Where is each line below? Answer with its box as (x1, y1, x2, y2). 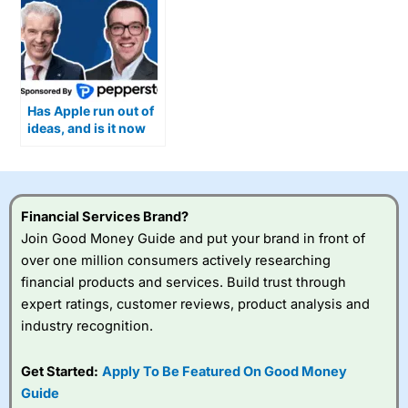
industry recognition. (21, 318, 153, 335)
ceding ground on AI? (27, 138, 162, 154)
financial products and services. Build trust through (21, 274, 346, 291)
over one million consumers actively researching (21, 252, 331, 270)
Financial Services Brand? (21, 209, 189, 226)
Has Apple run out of (27, 103, 155, 119)
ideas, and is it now (27, 120, 147, 137)
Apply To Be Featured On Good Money (102, 362, 347, 380)
